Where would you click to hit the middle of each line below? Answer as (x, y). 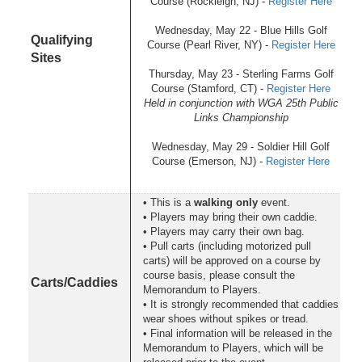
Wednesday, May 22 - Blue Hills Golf (241, 30)
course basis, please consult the (219, 275)
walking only (226, 202)
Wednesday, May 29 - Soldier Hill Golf (241, 146)
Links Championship (241, 117)
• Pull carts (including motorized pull (227, 246)
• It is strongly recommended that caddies (241, 304)
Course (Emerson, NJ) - (209, 161)
